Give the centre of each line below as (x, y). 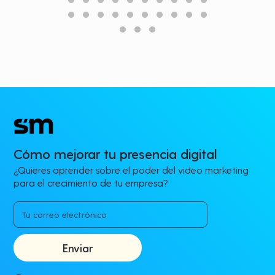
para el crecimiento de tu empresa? (91, 183)
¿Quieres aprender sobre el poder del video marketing (131, 170)
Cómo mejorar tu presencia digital (115, 154)
